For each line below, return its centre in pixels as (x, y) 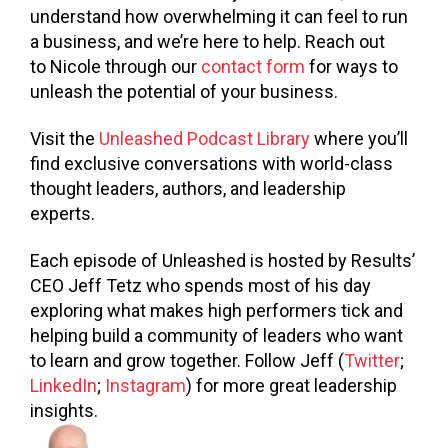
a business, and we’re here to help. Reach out (207, 41)
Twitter (372, 361)
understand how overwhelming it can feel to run (219, 16)
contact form (253, 66)
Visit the (64, 138)
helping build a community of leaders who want (216, 336)
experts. (64, 213)
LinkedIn (63, 386)
